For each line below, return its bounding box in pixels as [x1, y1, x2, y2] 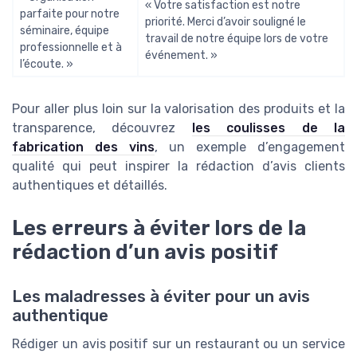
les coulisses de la [191, 120, 346, 135]
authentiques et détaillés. [12, 177, 167, 193]
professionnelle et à [20, 40, 122, 54]
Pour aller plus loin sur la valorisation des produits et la [12, 100, 345, 116]
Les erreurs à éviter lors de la [12, 215, 306, 240]
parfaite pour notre [20, 6, 120, 21]
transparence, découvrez [12, 120, 192, 135]
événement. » [145, 48, 218, 62]
